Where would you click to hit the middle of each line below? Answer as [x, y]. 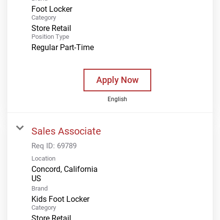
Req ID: [44, 146]
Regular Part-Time [63, 47]
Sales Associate [66, 131]
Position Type [50, 36]
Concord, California [65, 169]
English [117, 99]
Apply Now [117, 80]
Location [43, 158]
